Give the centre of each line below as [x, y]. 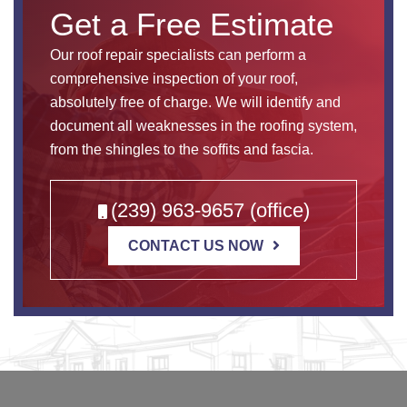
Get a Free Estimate [192, 24]
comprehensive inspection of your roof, [174, 79]
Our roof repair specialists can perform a [178, 55]
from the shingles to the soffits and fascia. [182, 149]
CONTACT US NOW [195, 246]
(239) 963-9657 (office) [210, 210]
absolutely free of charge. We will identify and [195, 102]
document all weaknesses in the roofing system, [203, 126]
